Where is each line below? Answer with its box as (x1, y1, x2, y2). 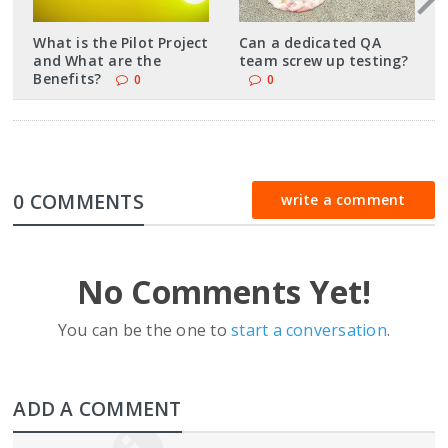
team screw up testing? (238, 50, 409, 70)
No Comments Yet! (76, 269, 372, 313)
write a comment (281, 189, 406, 209)
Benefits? (33, 68, 102, 88)
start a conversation (231, 318, 387, 341)
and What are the (33, 50, 161, 70)
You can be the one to (57, 318, 232, 341)
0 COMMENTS (13, 187, 144, 215)
